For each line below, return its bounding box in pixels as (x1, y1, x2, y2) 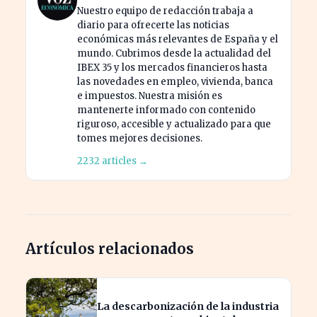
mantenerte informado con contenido (77, 103, 255, 116)
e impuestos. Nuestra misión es (77, 89, 222, 102)
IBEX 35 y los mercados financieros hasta (77, 61, 267, 74)
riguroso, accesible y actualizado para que (77, 117, 271, 130)
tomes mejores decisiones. (77, 132, 202, 144)
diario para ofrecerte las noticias (77, 18, 229, 31)
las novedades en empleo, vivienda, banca (77, 75, 273, 88)
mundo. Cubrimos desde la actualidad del (77, 47, 271, 59)
